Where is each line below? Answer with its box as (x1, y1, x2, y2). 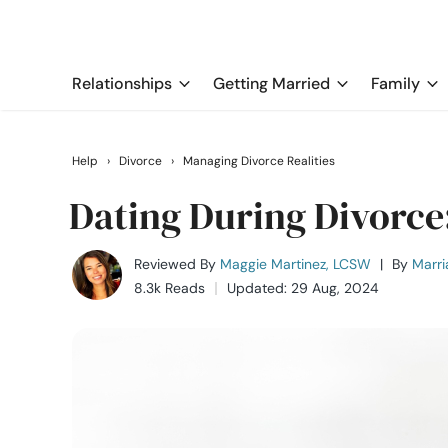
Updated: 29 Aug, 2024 (227, 279, 379, 297)
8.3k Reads (134, 279, 205, 297)
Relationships (72, 73, 172, 94)
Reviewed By (134, 255, 216, 273)
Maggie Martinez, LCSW (220, 255, 371, 273)
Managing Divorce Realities (183, 153, 335, 169)
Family (371, 73, 420, 94)
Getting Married (213, 73, 330, 94)
